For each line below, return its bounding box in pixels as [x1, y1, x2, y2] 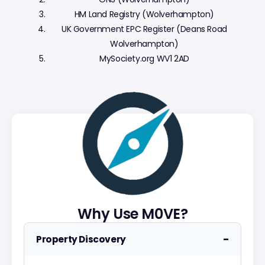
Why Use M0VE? [77, 204, 188, 224]
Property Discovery [36, 233, 126, 246]
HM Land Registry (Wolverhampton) [74, 8, 215, 21]
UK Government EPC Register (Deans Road [62, 23, 227, 35]
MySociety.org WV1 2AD [99, 53, 189, 65]
